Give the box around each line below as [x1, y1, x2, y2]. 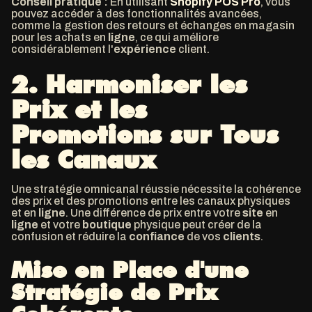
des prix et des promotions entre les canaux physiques [11, 195, 290, 207]
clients [223, 231, 260, 242]
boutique [82, 219, 132, 231]
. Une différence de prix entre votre [65, 207, 242, 219]
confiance [129, 231, 185, 242]
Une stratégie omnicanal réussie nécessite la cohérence [11, 183, 301, 195]
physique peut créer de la [132, 219, 262, 231]
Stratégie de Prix [11, 279, 217, 306]
